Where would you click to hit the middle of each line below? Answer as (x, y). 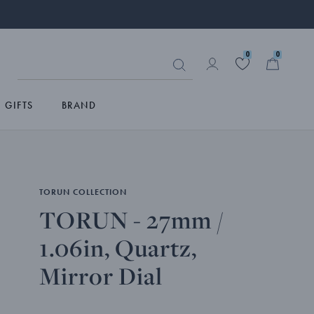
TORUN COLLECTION (83, 192)
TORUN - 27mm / (132, 220)
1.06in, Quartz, (118, 248)
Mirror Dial (101, 276)
